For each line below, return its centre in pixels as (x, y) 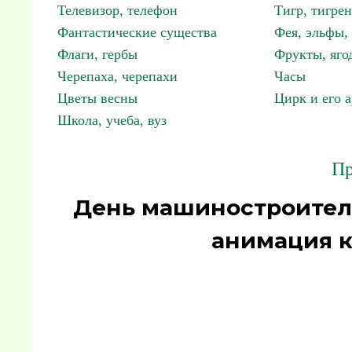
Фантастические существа (137, 32)
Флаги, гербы (97, 54)
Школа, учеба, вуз (112, 120)
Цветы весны (97, 98)
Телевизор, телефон (117, 10)
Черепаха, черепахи (117, 76)
